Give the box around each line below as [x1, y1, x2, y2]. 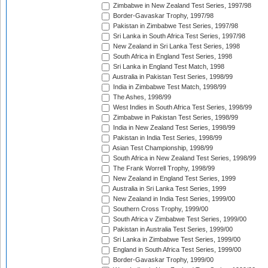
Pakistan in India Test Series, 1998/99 [111, 134, 222, 142]
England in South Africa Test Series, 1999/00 [111, 246, 241, 254]
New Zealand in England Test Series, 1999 [111, 175, 236, 182]
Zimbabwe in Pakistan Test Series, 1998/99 [111, 114, 238, 121]
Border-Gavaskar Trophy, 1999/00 [111, 256, 214, 264]
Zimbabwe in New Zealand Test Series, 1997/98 [111, 2, 251, 10]
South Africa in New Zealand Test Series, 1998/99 [111, 154, 256, 162]
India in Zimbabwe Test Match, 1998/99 [111, 83, 226, 91]
